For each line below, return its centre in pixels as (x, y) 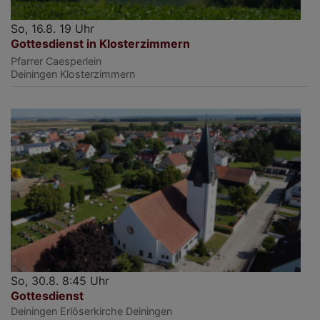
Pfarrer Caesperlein (56, 61)
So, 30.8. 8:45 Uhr (60, 280)
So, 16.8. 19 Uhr (52, 28)
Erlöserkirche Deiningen (116, 311)
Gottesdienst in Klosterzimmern (100, 43)
